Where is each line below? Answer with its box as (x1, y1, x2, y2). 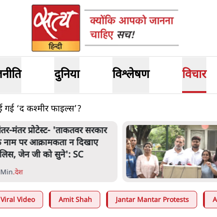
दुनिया (54, 67, 80, 83)
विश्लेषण (112, 67, 149, 83)
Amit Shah (59, 196, 92, 205)
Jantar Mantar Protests (116, 196, 189, 205)
